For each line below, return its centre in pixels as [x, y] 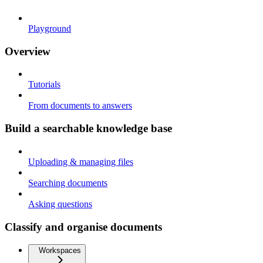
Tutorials [44, 85]
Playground [50, 28]
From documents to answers [80, 106]
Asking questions [60, 204]
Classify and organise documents [83, 227]
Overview [28, 51]
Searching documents [68, 183]
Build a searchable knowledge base [88, 129]
